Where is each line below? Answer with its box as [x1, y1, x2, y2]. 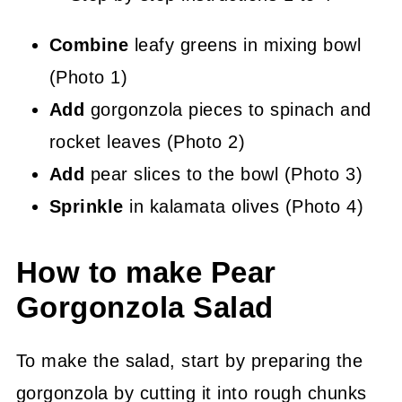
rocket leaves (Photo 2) [48, 132, 246, 152]
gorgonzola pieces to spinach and [84, 100, 371, 119]
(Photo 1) [48, 67, 128, 87]
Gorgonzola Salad [15, 292, 274, 324]
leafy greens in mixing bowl [128, 35, 362, 55]
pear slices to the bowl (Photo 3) [84, 164, 363, 184]
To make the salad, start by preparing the [15, 351, 363, 371]
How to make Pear [15, 257, 276, 289]
